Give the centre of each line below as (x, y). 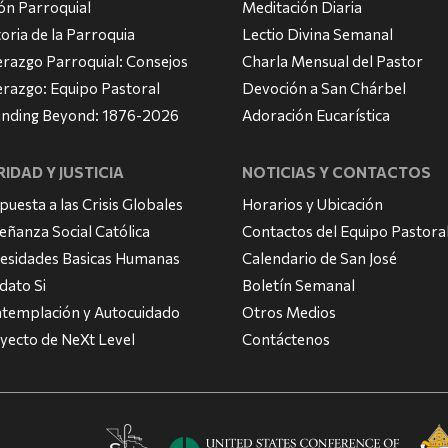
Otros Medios (288, 312)
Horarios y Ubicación (312, 204)
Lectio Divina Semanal (317, 34)
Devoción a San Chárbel (323, 88)
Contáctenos (285, 339)
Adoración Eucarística (315, 115)
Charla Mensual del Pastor (332, 61)
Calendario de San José (319, 258)
